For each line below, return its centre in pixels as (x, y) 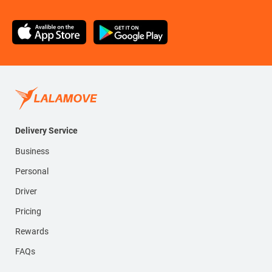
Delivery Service (46, 131)
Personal (32, 172)
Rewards (32, 232)
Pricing (28, 212)
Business (32, 151)
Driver (26, 192)
